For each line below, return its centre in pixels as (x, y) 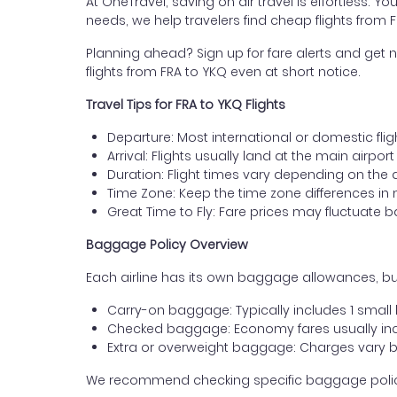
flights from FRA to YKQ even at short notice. (223, 72)
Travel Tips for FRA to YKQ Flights (186, 105)
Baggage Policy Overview (167, 245)
